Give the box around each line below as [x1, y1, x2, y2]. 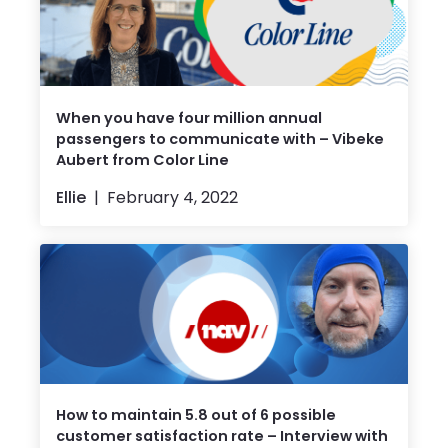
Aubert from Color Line [56, 149, 229, 170]
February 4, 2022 [107, 185, 238, 209]
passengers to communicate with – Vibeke [56, 128, 384, 149]
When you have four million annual [56, 107, 322, 128]
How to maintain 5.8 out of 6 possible [56, 405, 336, 426]
